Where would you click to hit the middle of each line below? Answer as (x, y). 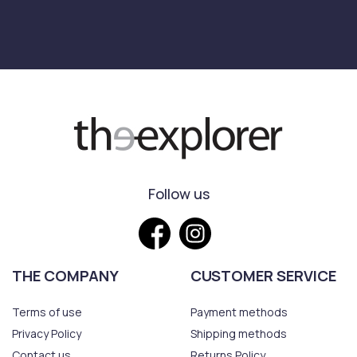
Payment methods (239, 312)
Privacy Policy (47, 334)
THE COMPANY (65, 276)
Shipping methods (239, 334)
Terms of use (47, 312)
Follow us (178, 194)
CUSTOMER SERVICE (263, 276)
